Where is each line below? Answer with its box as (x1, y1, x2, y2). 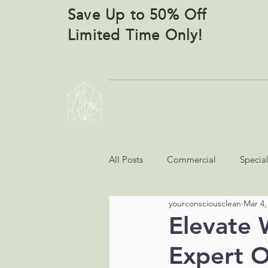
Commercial (167, 154, 216, 165)
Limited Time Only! (68, 26, 203, 45)
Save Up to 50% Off (68, 5, 207, 25)
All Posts (109, 154, 143, 165)
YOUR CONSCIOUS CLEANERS (117, 96, 250, 107)
